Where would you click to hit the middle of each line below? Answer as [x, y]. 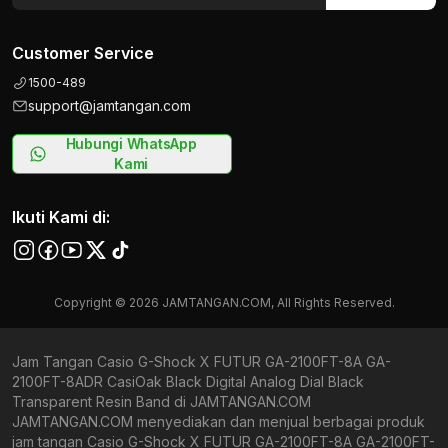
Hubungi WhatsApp [131, 143]
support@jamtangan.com [109, 105]
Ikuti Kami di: [61, 217]
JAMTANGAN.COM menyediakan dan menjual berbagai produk [218, 421]
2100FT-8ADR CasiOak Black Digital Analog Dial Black [188, 381]
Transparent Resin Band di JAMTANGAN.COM [161, 401]
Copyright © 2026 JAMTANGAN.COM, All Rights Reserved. [224, 302]
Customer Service [83, 53]
